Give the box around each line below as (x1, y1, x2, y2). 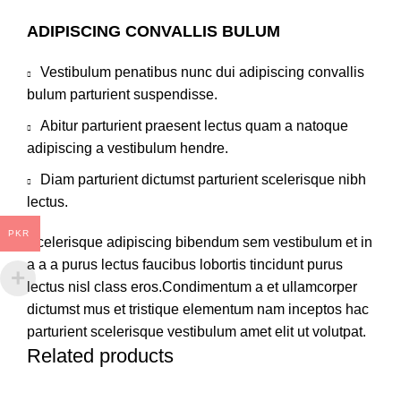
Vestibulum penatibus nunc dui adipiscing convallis (40, 64, 364, 80)
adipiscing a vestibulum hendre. (27, 141, 228, 156)
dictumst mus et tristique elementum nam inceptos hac (27, 302, 369, 317)
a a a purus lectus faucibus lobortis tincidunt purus (27, 257, 343, 272)
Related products (27, 345, 174, 367)
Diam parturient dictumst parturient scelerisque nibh (40, 172, 366, 187)
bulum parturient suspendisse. (27, 87, 218, 102)
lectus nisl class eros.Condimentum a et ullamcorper (27, 279, 357, 294)
